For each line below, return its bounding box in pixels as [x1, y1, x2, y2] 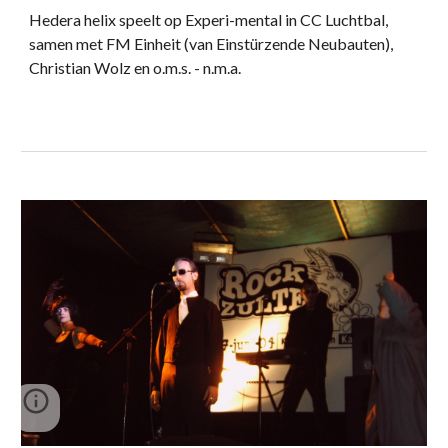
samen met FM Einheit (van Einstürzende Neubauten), [29, 34, 394, 54]
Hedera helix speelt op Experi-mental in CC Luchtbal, [29, 10, 389, 30]
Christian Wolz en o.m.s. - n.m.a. [29, 58, 242, 78]
